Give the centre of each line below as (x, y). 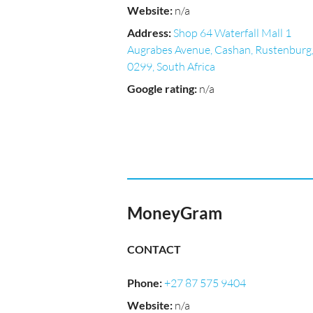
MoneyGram (175, 213)
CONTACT (154, 249)
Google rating (161, 88)
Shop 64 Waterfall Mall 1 (232, 33)
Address (148, 32)
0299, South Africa (171, 66)
